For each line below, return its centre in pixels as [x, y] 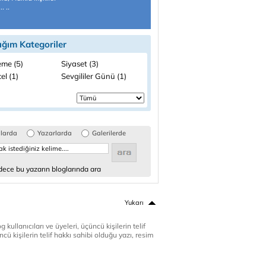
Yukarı [134, 202]
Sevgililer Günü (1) [94, 76]
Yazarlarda [55, 133]
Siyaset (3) [80, 64]
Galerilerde [109, 133]
